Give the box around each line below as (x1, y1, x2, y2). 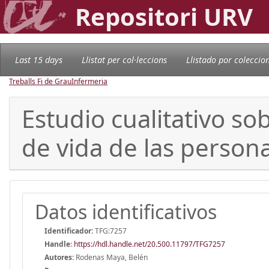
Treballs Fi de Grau (9, 76, 71, 86)
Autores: (44, 252, 74, 262)
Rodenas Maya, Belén (74, 252, 148, 262)
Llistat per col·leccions (82, 53, 167, 65)
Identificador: (44, 225, 93, 236)
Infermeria (71, 76, 107, 86)
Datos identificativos (35, 198, 217, 225)
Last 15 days (15, 53, 62, 65)
